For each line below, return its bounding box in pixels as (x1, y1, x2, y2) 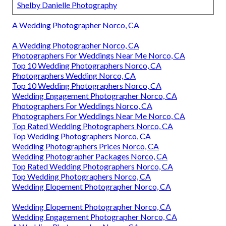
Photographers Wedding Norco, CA (12, 71, 136, 81)
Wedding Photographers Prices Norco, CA (12, 141, 159, 151)
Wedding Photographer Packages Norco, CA (12, 151, 167, 161)
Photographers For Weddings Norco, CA (12, 101, 152, 111)
